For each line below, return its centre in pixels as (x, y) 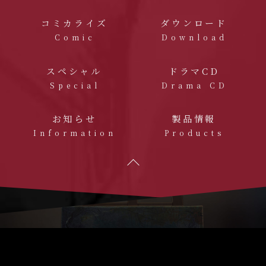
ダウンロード (194, 23)
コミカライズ (74, 23)
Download (195, 37)
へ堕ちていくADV (155, 238)
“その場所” (96, 238)
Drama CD (194, 85)
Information (75, 133)
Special (75, 85)
